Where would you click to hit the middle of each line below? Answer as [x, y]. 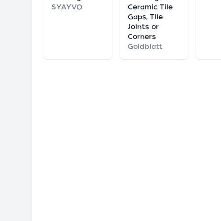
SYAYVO [67, 7]
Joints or [143, 27]
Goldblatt [145, 46]
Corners [142, 37]
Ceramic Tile [150, 7]
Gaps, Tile [145, 17]
